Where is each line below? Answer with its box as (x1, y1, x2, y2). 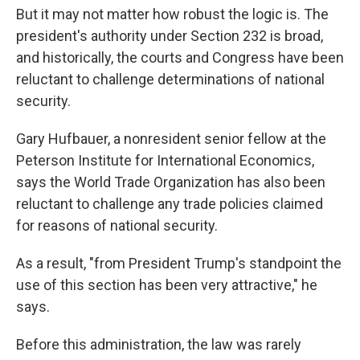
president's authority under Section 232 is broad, (16, 27, 323, 45)
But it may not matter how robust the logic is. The (16, 6, 329, 23)
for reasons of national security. (16, 217, 218, 235)
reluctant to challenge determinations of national (16, 71, 325, 88)
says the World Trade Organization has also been (16, 174, 325, 191)
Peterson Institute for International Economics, (16, 152, 314, 170)
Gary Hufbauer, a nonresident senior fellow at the (16, 130, 326, 148)
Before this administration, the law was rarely (16, 336, 301, 354)
